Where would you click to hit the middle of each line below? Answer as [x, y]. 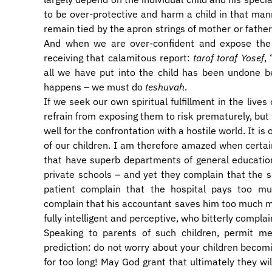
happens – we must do [94, 87]
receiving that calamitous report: [119, 58]
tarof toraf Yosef [229, 58]
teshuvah [165, 87]
